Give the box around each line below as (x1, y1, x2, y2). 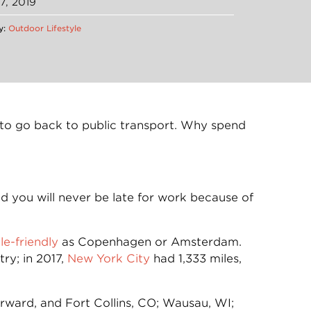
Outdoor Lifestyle (8, 24, 82, 33)
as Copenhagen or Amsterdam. (58, 235, 242, 249)
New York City (67, 252, 150, 265)
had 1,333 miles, (149, 252, 242, 265)
